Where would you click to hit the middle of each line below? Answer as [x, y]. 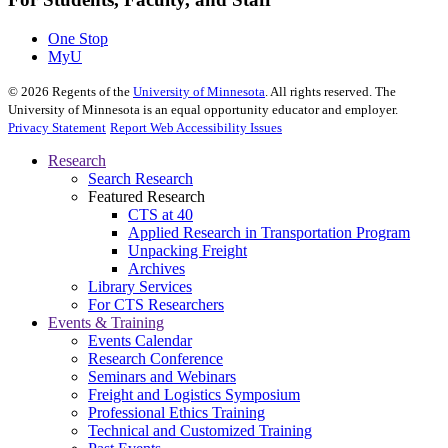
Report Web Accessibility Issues [196, 128]
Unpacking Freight [187, 251]
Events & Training [106, 323]
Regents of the [91, 92]
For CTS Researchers [156, 305]
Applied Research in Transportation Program [269, 233]
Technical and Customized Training [200, 431]
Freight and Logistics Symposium [194, 395]
